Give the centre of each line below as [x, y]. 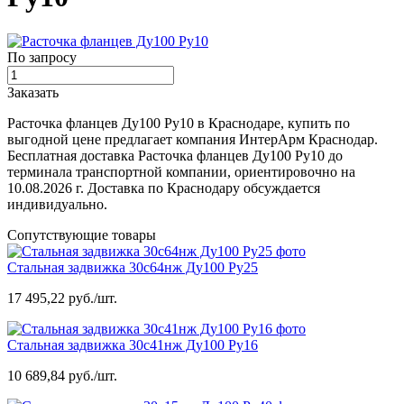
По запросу [42, 57]
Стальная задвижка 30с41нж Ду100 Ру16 [133, 344]
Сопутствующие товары [82, 234]
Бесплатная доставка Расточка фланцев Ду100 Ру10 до [175, 155]
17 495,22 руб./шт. [62, 298]
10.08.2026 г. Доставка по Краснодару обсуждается [164, 188]
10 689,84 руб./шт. [62, 375]
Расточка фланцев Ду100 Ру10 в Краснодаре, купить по [179, 123]
